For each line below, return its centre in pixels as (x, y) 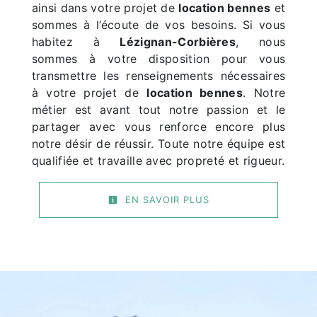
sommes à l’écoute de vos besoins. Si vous (158, 24)
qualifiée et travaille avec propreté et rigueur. (158, 160)
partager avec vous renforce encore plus (158, 126)
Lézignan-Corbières (178, 41)
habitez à (76, 41)
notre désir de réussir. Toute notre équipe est (158, 143)
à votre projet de (89, 92)
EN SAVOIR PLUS (165, 199)
